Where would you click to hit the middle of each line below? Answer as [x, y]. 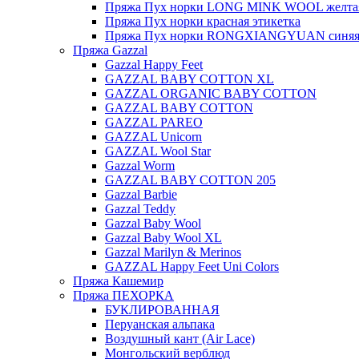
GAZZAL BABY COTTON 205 [190, 180]
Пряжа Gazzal [110, 50]
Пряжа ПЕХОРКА [123, 295]
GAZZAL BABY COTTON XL [190, 79]
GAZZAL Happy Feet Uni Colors [192, 266]
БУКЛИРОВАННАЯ [162, 310]
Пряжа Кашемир [118, 281]
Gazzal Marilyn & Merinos [173, 252]
